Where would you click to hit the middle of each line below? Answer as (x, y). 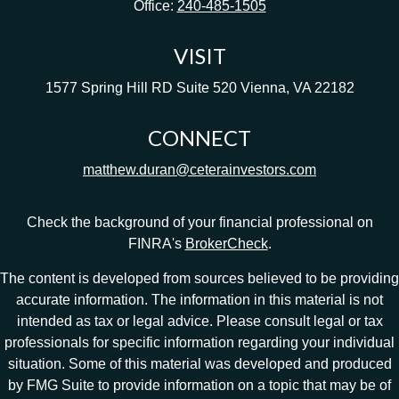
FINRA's (156, 243)
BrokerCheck (226, 243)
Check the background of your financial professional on (199, 222)
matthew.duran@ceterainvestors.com (199, 169)
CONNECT (199, 137)
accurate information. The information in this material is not (199, 299)
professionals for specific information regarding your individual (199, 342)
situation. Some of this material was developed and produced (199, 363)
